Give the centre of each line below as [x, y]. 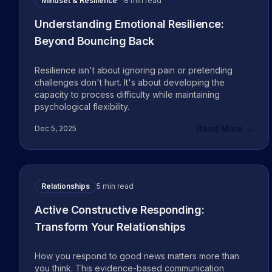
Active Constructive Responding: [120, 210]
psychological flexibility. [82, 107]
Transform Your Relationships [110, 227]
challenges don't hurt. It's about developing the [130, 82]
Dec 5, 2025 [56, 128]
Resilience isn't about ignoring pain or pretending [134, 70]
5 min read [115, 186]
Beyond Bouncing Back [95, 41]
